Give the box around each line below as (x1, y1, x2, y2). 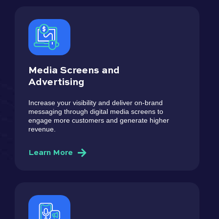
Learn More (28, 149, 73, 157)
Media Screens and (28, 66, 120, 76)
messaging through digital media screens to (28, 107, 163, 115)
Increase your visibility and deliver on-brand (28, 98, 163, 107)
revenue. (28, 125, 56, 133)
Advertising (28, 77, 85, 88)
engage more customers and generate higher (28, 116, 169, 124)
